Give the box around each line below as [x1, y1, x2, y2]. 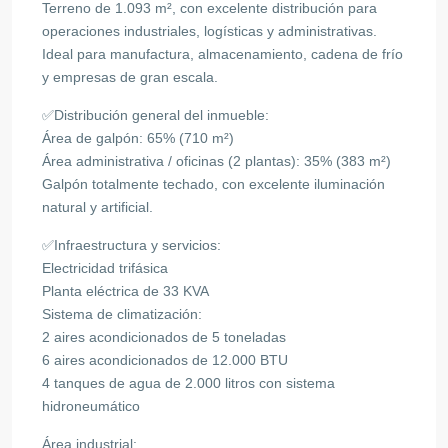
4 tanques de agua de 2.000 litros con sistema [42, 374, 335, 391]
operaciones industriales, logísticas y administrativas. [42, 22, 377, 39]
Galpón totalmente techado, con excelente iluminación [42, 175, 385, 192]
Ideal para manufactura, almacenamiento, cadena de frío [42, 45, 403, 62]
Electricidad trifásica [42, 259, 168, 276]
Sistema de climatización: [42, 305, 202, 322]
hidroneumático [42, 397, 140, 414]
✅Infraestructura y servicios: [42, 236, 221, 253]
